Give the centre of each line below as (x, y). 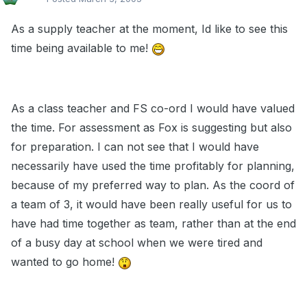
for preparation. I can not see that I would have (135, 147)
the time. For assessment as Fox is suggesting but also (151, 128)
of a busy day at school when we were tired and (137, 243)
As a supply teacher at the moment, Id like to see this (149, 29)
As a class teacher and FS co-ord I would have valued (153, 109)
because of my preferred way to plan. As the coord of (153, 185)
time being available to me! (81, 48)
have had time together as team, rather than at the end (153, 224)
